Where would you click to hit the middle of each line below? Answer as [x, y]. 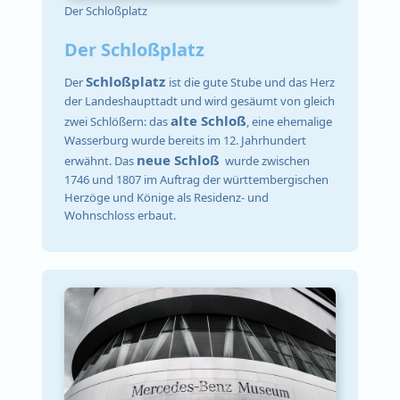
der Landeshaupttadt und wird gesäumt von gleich [200, 101]
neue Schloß [179, 160]
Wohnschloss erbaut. [121, 216]
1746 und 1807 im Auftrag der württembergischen [197, 180]
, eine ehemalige [290, 122]
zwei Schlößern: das [118, 122]
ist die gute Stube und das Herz [252, 83]
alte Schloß [209, 121]
